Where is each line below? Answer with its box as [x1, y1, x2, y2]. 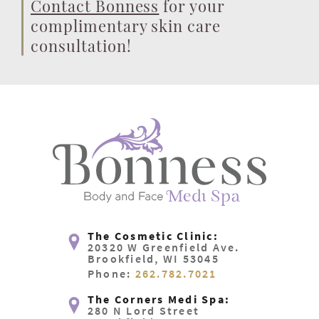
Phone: [87, 266, 135, 281]
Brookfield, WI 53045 [87, 251, 219, 266]
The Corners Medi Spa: [87, 291, 231, 306]
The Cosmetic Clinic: [87, 228, 219, 243]
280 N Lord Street [87, 303, 200, 318]
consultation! [31, 35, 132, 57]
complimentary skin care [31, 15, 221, 37]
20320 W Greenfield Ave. [87, 239, 240, 254]
